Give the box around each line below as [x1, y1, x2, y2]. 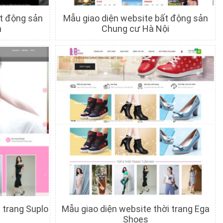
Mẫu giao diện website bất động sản [63, 13, 208, 23]
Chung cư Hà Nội [102, 23, 170, 34]
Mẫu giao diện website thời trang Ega [61, 204, 210, 214]
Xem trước [137, 39, 168, 46]
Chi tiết [104, 39, 123, 46]
